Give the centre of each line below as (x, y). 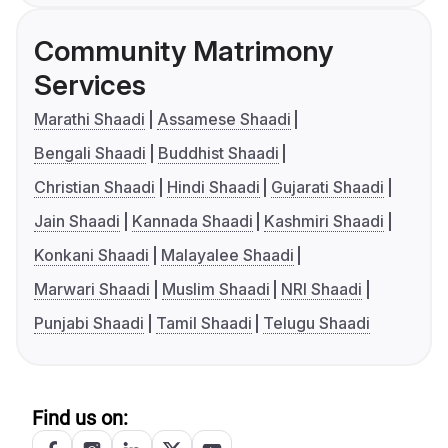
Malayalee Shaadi (227, 254)
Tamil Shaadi (203, 322)
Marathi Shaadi (89, 118)
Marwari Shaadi (92, 288)
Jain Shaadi (77, 220)
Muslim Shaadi (215, 288)
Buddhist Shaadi (218, 152)
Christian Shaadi (94, 186)
